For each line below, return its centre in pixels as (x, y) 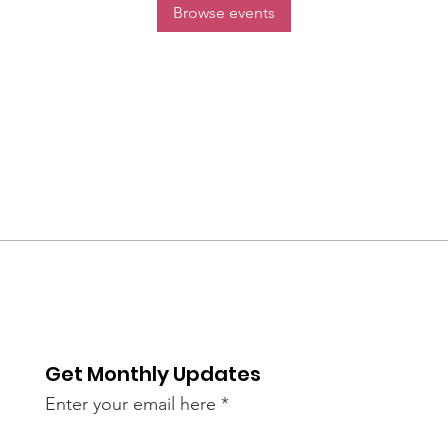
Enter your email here (131, 404)
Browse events (224, 12)
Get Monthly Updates (153, 374)
